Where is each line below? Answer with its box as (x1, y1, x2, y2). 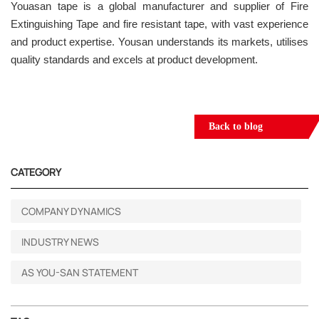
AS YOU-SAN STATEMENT (21, 265, 138, 279)
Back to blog (209, 120, 263, 132)
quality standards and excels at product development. (11, 53, 258, 66)
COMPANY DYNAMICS (21, 204, 121, 218)
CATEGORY (11, 164, 61, 179)
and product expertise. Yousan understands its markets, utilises (11, 35, 308, 48)
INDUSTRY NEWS (21, 234, 99, 249)
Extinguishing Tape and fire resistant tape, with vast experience (11, 17, 308, 30)
